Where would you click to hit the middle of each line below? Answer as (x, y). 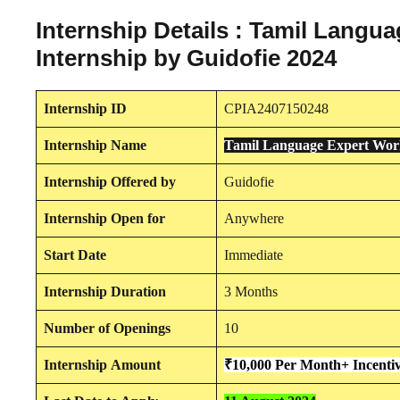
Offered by (143, 181)
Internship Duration (105, 291)
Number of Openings (107, 328)
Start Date (75, 254)
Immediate (254, 254)
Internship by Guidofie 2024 (186, 58)
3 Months (251, 291)
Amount (136, 364)
